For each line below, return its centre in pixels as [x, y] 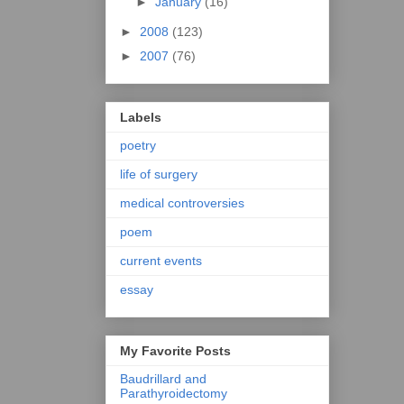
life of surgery [159, 174]
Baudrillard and [163, 379]
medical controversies [182, 203]
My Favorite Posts [175, 351]
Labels [141, 118]
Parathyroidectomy [174, 394]
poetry [138, 146]
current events [161, 261]
